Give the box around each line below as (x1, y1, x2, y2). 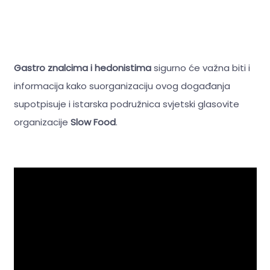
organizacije (13, 115, 71, 128)
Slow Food (70, 115, 116, 128)
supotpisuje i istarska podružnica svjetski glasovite (13, 97, 239, 110)
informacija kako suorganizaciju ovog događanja (13, 79, 230, 92)
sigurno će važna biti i (151, 61, 250, 74)
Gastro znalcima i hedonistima (13, 61, 151, 74)
